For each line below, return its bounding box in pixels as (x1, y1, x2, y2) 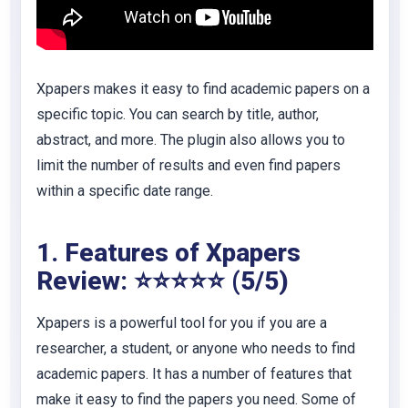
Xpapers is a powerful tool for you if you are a (36, 314, 327, 331)
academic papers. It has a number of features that (36, 365, 352, 382)
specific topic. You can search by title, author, (36, 106, 319, 123)
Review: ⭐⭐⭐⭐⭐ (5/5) (36, 266, 289, 296)
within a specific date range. (36, 182, 213, 199)
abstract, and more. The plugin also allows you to (36, 131, 345, 148)
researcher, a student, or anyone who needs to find (36, 340, 355, 357)
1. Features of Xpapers (36, 238, 301, 268)
